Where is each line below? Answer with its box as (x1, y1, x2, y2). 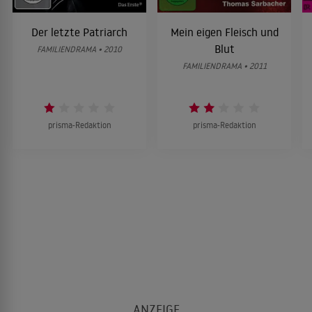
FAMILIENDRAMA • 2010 (37, 44, 122, 55)
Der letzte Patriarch (31, 25, 127, 40)
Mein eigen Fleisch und (170, 25, 279, 40)
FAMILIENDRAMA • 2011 (182, 61, 267, 72)
